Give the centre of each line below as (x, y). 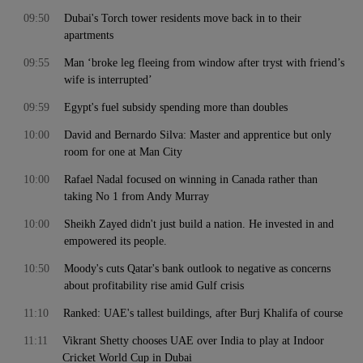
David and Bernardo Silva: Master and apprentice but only (198, 135)
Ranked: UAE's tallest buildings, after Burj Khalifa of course (203, 313)
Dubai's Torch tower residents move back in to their (183, 18)
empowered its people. (115, 241)
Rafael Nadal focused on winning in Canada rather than (191, 179)
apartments (89, 35)
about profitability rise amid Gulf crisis (154, 286)
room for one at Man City (123, 152)
